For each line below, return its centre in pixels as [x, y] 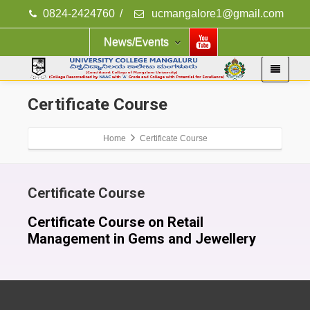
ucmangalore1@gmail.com [216, 13]
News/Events [136, 42]
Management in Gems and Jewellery [142, 238]
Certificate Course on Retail [116, 222]
